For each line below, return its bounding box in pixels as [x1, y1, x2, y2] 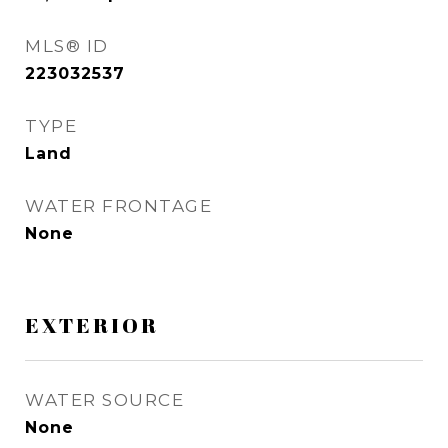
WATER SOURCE [25, 390, 184, 410]
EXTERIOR [25, 311, 159, 339]
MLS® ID [25, 36, 109, 56]
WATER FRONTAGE [25, 196, 212, 216]
